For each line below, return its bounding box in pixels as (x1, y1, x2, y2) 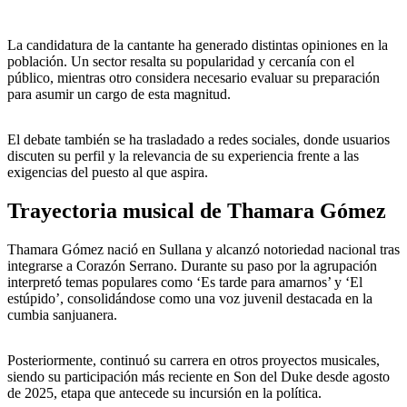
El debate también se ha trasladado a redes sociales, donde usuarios (7, 132, 390, 148)
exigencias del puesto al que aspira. (7, 164, 208, 181)
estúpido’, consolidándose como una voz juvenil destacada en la (7, 291, 372, 307)
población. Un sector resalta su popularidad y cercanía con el (7, 54, 354, 70)
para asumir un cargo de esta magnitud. (7, 86, 231, 103)
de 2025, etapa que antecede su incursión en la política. (7, 385, 322, 402)
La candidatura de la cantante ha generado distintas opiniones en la (7, 37, 388, 54)
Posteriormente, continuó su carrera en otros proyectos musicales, (7, 352, 380, 369)
